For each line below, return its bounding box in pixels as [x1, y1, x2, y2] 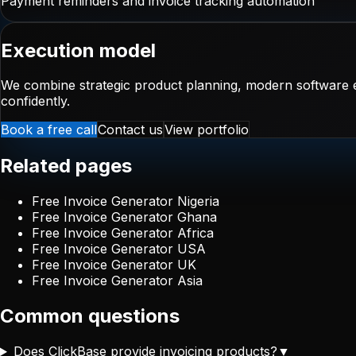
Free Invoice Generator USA [32, 241, 206, 257]
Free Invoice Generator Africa [32, 225, 214, 242]
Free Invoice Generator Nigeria [32, 193, 219, 210]
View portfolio [164, 122, 249, 138]
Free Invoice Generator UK [32, 257, 196, 273]
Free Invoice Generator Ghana [32, 209, 217, 226]
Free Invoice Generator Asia [32, 273, 203, 289]
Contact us [98, 122, 163, 138]
